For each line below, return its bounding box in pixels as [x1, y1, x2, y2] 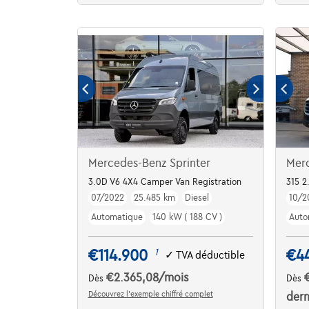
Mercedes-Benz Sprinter [88, 157, 210, 170]
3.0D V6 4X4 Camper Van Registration [88, 177, 241, 187]
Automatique [90, 212, 143, 222]
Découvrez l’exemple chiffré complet [88, 289, 213, 298]
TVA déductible [175, 250, 245, 261]
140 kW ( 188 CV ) [152, 212, 222, 222]
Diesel [184, 192, 209, 203]
